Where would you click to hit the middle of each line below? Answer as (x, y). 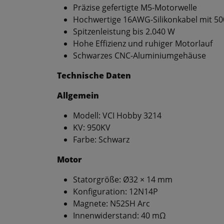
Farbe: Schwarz (101, 140)
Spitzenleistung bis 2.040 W (124, 32)
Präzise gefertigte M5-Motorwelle (135, 8)
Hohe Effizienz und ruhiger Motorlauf (143, 44)
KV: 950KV (92, 128)
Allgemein (78, 96)
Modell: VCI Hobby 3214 (117, 116)
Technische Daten (94, 76)
